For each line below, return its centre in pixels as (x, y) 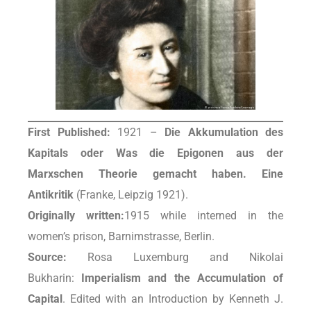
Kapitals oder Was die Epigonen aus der (155, 153)
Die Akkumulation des (224, 133)
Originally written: (76, 216)
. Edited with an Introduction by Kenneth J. (173, 299)
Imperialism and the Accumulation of (183, 278)
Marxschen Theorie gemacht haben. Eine (155, 174)
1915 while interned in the (204, 216)
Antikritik (51, 195)
